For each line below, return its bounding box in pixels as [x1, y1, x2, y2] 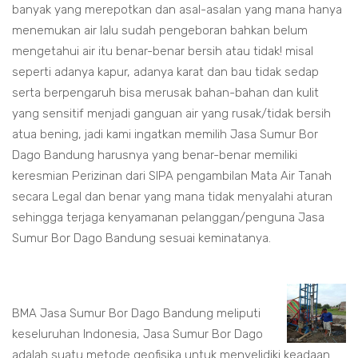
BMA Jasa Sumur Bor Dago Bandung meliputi [12, 306, 261, 321]
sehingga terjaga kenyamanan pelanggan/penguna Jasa [12, 210, 324, 225]
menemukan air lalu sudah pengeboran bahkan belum [12, 23, 308, 38]
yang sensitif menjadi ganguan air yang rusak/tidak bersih [12, 106, 331, 121]
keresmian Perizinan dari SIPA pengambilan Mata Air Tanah [12, 169, 332, 184]
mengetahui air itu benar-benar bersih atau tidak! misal [12, 44, 313, 59]
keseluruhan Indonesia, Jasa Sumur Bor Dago [12, 327, 263, 342]
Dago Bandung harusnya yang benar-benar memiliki [12, 148, 297, 163]
